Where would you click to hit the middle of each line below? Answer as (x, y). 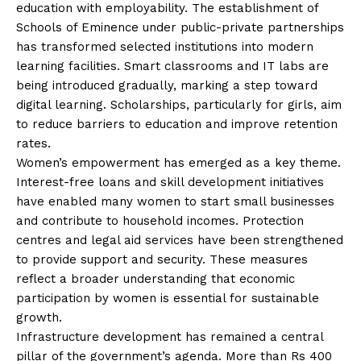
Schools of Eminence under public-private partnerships (180, 27)
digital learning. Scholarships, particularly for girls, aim (179, 104)
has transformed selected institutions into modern (165, 46)
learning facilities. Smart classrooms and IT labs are (172, 66)
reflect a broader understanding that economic (156, 278)
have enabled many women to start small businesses (175, 201)
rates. (33, 143)
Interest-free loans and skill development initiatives (170, 182)
